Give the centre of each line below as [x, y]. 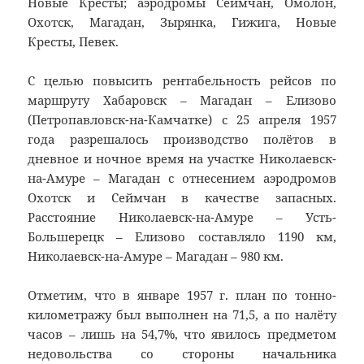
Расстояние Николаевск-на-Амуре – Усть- [182, 217]
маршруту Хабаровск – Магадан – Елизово [182, 100]
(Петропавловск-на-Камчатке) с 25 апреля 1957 [182, 120]
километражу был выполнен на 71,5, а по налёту [182, 315]
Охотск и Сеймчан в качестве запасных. [182, 198]
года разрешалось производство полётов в [182, 139]
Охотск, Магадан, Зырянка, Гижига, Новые [182, 22]
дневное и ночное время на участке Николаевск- [182, 159]
